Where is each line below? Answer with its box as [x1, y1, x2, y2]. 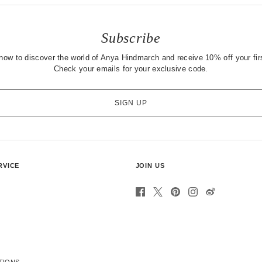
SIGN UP [115, 98, 147, 107]
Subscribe [101, 30, 161, 46]
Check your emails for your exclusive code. [54, 64, 208, 73]
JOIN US [135, 161, 165, 169]
